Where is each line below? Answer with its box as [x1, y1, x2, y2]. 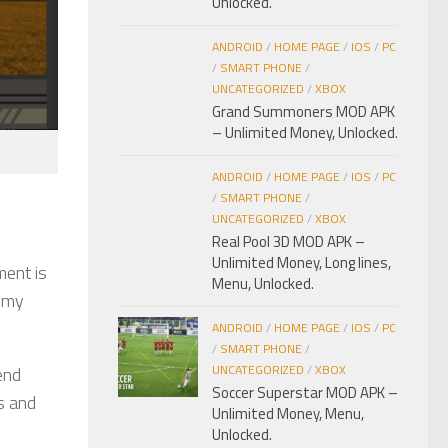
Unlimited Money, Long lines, [212, 251, 391, 275]
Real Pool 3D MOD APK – [212, 230, 365, 254]
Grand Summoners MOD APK [212, 100, 395, 124]
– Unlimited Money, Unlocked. [212, 121, 398, 145]
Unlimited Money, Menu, [212, 402, 364, 426]
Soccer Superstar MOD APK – [212, 381, 398, 405]
